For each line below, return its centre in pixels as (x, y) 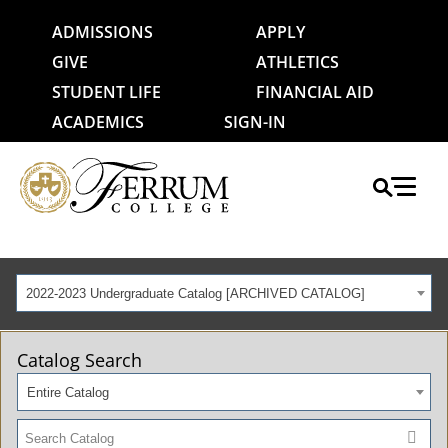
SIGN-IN (255, 122)
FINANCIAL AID (315, 92)
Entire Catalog (67, 392)
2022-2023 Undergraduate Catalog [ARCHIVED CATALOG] (195, 293)
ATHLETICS (297, 62)
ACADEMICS (98, 122)
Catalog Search (79, 360)
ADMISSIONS (102, 32)
